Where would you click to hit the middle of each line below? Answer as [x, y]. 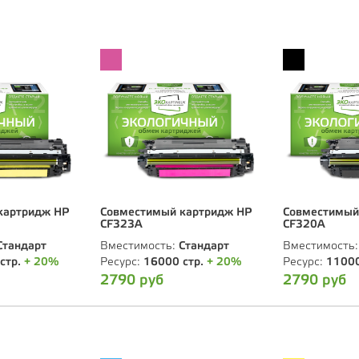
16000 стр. [173, 262]
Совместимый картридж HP [176, 212]
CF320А [304, 224]
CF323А [121, 224]
